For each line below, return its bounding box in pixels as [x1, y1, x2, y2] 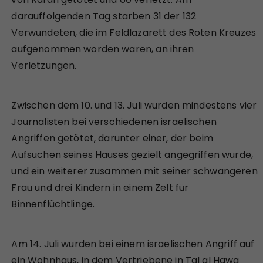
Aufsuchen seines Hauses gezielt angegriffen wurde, [11, 147, 253, 161]
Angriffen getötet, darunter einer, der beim [11, 131, 213, 145]
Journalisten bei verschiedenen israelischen [11, 114, 217, 129]
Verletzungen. [11, 58, 77, 72]
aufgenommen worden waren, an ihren [11, 42, 194, 56]
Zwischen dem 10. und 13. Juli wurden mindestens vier [11, 98, 257, 112]
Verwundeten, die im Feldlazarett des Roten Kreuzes [11, 25, 256, 39]
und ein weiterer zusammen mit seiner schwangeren [11, 164, 258, 178]
